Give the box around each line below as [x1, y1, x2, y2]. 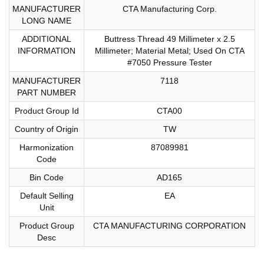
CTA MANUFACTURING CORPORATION [93, 220, 246, 230]
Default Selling [19, 190, 74, 200]
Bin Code [29, 172, 64, 182]
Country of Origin [15, 124, 78, 134]
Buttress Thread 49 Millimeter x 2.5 [104, 34, 235, 44]
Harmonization [19, 142, 74, 152]
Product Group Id [14, 105, 79, 115]
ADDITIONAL [22, 34, 71, 44]
